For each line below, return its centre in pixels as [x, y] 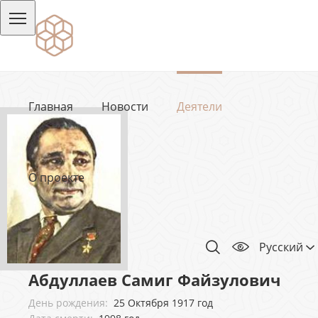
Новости [125, 106]
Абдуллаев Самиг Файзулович [154, 280]
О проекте [56, 177]
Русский [283, 247]
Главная [51, 106]
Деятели [199, 106]
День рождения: [70, 303]
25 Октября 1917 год [163, 303]
